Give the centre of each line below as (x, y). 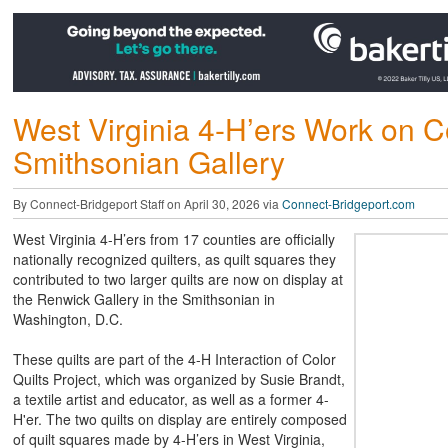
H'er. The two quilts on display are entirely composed (179, 418)
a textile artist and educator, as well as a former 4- (170, 398)
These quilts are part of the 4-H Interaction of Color (174, 358)
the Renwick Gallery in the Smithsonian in (143, 298)
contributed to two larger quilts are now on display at (177, 278)
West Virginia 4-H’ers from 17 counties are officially (173, 238)
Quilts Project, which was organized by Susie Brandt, (178, 378)
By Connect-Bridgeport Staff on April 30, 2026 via (147, 203)
